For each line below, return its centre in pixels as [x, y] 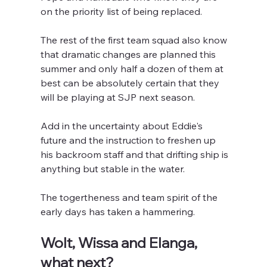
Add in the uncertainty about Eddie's [123, 126]
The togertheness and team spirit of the [131, 198]
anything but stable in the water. [113, 169]
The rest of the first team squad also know [135, 40]
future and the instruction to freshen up [130, 140]
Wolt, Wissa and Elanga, [121, 243]
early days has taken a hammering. [118, 212]
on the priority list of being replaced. [122, 12]
